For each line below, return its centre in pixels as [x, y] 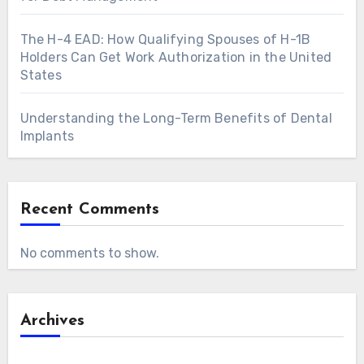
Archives [52, 321]
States [41, 75]
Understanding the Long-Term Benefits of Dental [176, 118]
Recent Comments [89, 209]
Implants [47, 136]
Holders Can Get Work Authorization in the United [176, 57]
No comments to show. [89, 253]
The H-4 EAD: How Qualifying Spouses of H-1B [165, 39]
